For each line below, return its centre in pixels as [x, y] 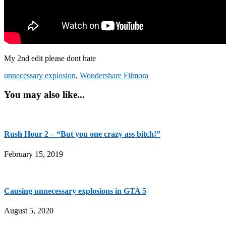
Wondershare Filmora [114, 75]
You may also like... [44, 95]
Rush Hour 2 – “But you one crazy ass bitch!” [82, 134]
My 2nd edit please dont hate [50, 58]
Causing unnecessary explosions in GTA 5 [75, 191]
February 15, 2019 [34, 154]
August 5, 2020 [29, 211]
